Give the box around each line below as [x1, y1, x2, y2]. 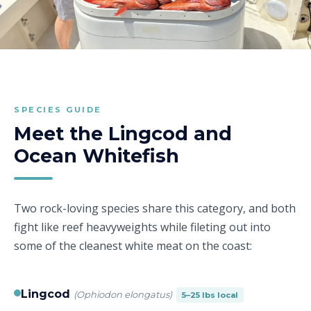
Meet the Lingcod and [14, 122, 232, 145]
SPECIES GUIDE [14, 105, 102, 115]
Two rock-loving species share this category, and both [14, 201, 296, 216]
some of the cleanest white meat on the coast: [14, 238, 252, 253]
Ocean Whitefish [14, 144, 179, 167]
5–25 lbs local [182, 289, 238, 300]
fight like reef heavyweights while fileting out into [14, 219, 271, 235]
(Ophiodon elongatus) [74, 289, 172, 300]
